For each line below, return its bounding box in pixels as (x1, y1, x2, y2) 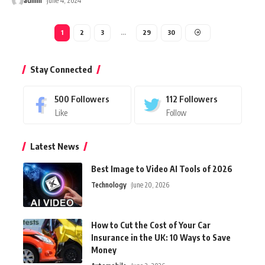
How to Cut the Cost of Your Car (91, 219, 211, 230)
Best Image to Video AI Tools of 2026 (91, 163, 232, 174)
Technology (91, 180, 127, 189)
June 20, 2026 (131, 180, 170, 189)
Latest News (30, 140, 79, 151)
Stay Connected (30, 63, 92, 75)
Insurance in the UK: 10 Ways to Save (91, 232, 231, 243)
